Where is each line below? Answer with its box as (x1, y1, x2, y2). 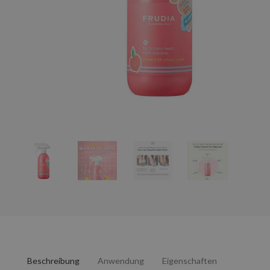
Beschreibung (27, 255, 80, 266)
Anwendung (98, 255, 144, 266)
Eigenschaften (162, 255, 217, 266)
